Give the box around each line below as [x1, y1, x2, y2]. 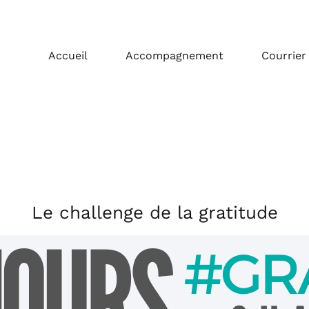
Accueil [48, 48, 88, 62]
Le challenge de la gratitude [31, 202, 278, 223]
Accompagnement [126, 48, 223, 62]
